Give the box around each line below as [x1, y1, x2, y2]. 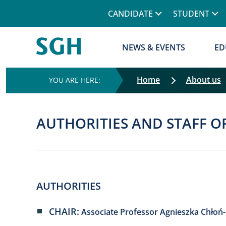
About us [186, 74, 221, 85]
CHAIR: [49, 205, 79, 217]
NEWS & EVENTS [122, 42, 186, 53]
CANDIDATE [108, 8, 153, 19]
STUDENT [173, 8, 209, 19]
